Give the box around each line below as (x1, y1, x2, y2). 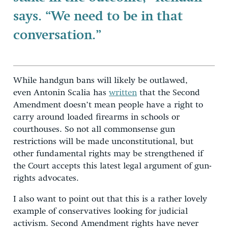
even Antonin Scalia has (13, 88, 109, 97)
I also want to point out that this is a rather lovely (13, 194, 207, 204)
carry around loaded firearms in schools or (13, 112, 180, 122)
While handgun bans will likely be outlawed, (13, 76, 188, 85)
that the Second (137, 88, 200, 97)
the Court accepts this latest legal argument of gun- (13, 161, 212, 170)
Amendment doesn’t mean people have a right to (13, 100, 203, 109)
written (109, 88, 137, 97)
